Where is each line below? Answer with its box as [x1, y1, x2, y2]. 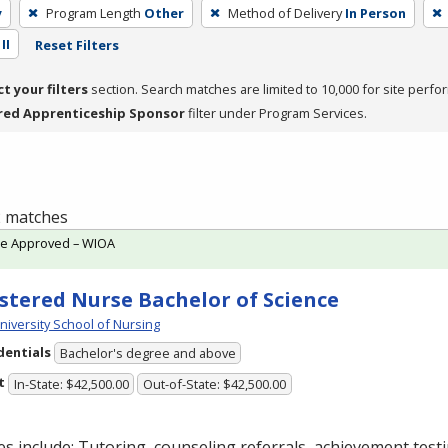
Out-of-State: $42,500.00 [143, 374, 287, 393]
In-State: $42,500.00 [13, 374, 129, 393]
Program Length [45, 3, 141, 22]
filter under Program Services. [185, 103, 367, 122]
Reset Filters [34, 35, 119, 54]
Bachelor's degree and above [59, 344, 236, 363]
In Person [344, 3, 406, 22]
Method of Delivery [227, 3, 342, 22]
